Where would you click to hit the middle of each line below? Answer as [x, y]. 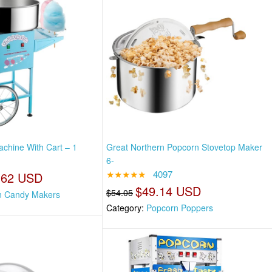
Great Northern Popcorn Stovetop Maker [185, 147]
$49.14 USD [168, 191]
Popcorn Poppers [180, 207]
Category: [127, 207]
